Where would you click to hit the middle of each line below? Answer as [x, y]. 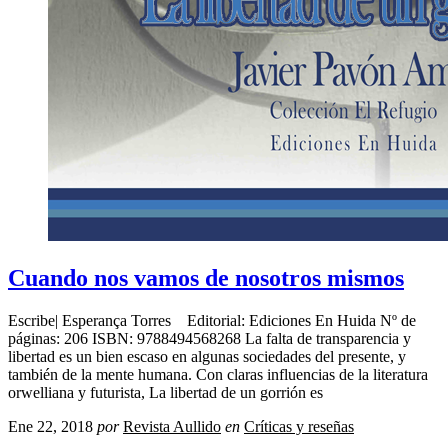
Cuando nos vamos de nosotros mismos [206, 277]
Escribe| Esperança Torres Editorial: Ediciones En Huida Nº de [212, 320]
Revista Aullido [172, 426]
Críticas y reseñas [299, 426]
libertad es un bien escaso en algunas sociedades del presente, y [207, 356]
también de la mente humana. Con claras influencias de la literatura [218, 374]
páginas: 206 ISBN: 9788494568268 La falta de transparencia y [209, 338]
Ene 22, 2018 [50, 426]
